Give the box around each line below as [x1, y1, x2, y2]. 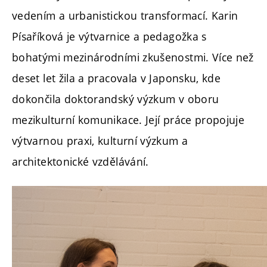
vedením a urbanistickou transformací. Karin [12, 8, 238, 23]
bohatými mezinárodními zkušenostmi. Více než [12, 50, 254, 65]
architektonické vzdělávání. [12, 154, 149, 169]
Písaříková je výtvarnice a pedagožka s [12, 29, 207, 44]
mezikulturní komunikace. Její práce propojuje [12, 113, 245, 128]
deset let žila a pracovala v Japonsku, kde [12, 71, 221, 86]
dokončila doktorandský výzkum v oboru [12, 92, 219, 107]
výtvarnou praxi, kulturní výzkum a [12, 133, 188, 148]
